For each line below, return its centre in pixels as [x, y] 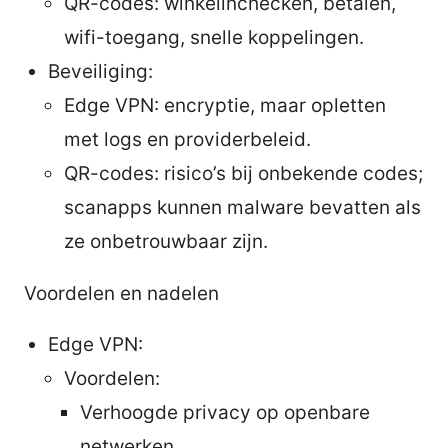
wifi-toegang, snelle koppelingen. [214, 37]
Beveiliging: [100, 71]
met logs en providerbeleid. [187, 139]
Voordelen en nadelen [121, 293]
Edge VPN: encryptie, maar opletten [225, 105]
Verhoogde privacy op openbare [225, 412]
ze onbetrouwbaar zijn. [166, 241]
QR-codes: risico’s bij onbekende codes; [243, 173]
